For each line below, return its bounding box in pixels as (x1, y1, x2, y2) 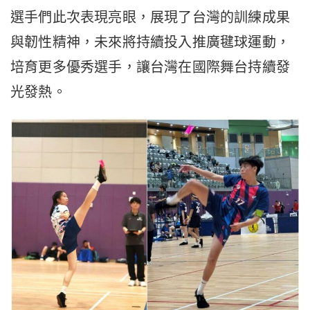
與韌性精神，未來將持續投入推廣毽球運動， (10, 34, 291, 50)
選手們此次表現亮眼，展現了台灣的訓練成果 (10, 9, 291, 25)
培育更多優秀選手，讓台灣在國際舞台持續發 (10, 59, 291, 75)
